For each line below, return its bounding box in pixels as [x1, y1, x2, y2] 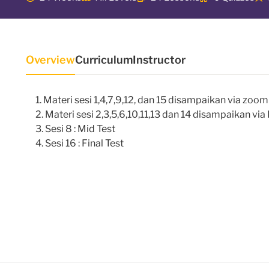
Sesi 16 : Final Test [45, 138, 124, 150]
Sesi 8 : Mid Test [45, 123, 115, 135]
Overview [26, 53, 75, 67]
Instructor [133, 53, 186, 67]
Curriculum [75, 53, 133, 67]
